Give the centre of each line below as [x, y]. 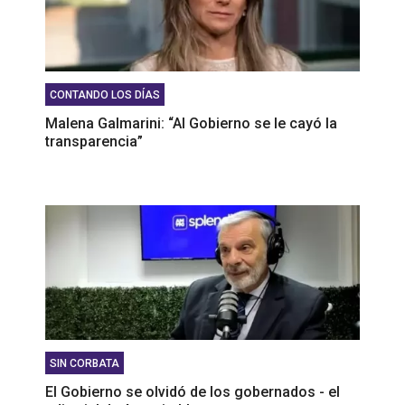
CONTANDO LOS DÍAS [105, 95]
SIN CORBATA [85, 364]
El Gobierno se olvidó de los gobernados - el [193, 392]
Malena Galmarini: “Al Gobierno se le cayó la [191, 124]
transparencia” [94, 142]
